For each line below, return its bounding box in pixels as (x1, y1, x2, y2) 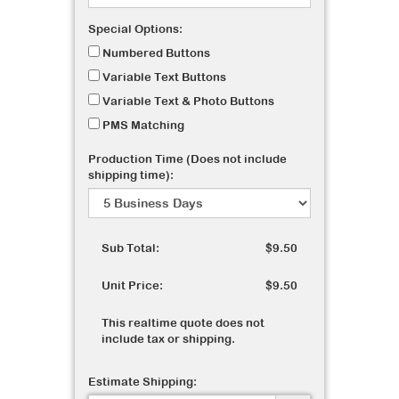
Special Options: (88, 22, 183, 36)
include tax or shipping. (102, 332, 235, 346)
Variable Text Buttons (100, 70, 226, 84)
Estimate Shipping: (88, 375, 197, 388)
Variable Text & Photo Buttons (100, 94, 274, 108)
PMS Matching (100, 118, 184, 132)
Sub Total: (102, 241, 159, 255)
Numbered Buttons (100, 46, 210, 60)
